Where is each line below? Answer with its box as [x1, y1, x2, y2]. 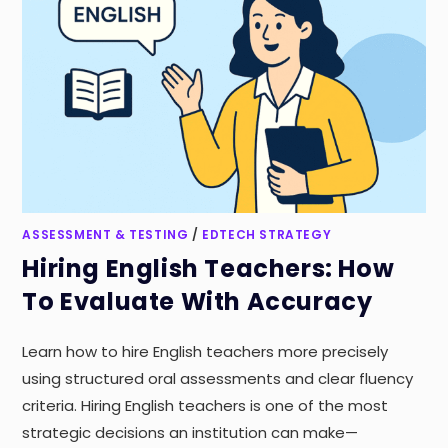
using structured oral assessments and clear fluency [22, 368, 414, 390]
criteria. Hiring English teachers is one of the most [22, 395, 389, 417]
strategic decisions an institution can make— [22, 422, 359, 444]
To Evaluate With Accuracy [22, 285, 373, 319]
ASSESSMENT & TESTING [22, 226, 189, 244]
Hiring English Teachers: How [22, 252, 395, 286]
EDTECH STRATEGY [202, 226, 332, 244]
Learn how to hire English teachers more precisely [22, 341, 389, 363]
